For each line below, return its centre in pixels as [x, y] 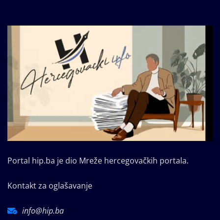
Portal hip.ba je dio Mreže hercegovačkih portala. [98, 161]
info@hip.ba [43, 211]
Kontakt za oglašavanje [50, 186]
